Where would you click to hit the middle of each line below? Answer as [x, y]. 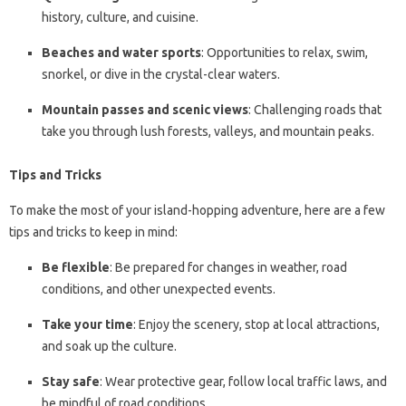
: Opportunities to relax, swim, [285, 53]
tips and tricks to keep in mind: [93, 232]
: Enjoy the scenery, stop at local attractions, [256, 325]
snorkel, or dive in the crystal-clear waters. [161, 75]
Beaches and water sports [121, 53]
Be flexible [76, 268]
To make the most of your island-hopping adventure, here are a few [197, 211]
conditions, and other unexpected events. [159, 290]
